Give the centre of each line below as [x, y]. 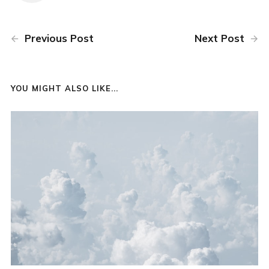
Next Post [221, 38]
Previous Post [57, 38]
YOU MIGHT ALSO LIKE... [64, 88]
